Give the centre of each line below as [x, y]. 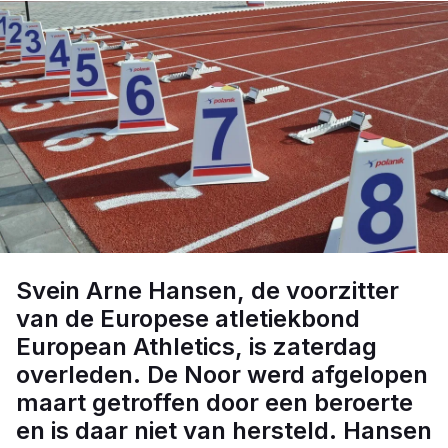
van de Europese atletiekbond [188, 318]
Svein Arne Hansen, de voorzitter [207, 290]
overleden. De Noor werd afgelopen [222, 374]
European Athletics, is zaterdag [196, 346]
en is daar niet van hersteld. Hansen [224, 430]
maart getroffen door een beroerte [214, 402]
